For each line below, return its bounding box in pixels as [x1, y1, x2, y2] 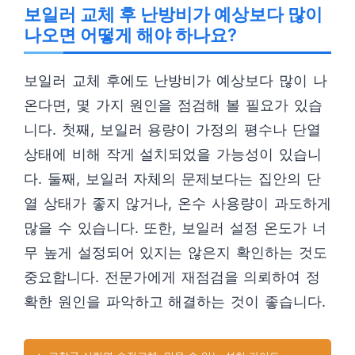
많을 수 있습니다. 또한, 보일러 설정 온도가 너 [24, 219, 326, 236]
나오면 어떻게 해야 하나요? [24, 25, 237, 45]
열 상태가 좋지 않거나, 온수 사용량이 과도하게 [24, 195, 331, 212]
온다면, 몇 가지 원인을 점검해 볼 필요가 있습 [24, 97, 323, 113]
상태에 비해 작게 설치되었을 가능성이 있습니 [24, 146, 322, 162]
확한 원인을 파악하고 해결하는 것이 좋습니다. [24, 293, 326, 310]
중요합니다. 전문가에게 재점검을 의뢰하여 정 [24, 269, 321, 285]
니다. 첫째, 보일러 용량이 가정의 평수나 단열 [24, 121, 321, 138]
